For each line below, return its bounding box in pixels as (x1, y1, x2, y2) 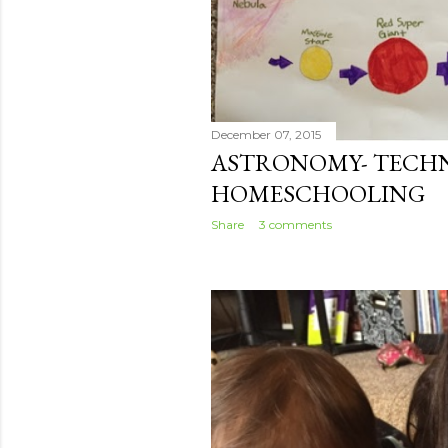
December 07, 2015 (211, 127, 321, 143)
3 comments (259, 217, 332, 233)
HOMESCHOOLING (211, 178, 425, 210)
